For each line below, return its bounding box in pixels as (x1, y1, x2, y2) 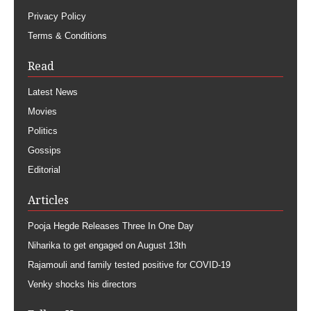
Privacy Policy (28, 11, 86, 22)
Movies (28, 106, 57, 117)
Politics (28, 126, 58, 137)
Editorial (28, 165, 60, 176)
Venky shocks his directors (28, 279, 137, 290)
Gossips (28, 145, 61, 156)
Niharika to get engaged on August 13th (28, 240, 186, 251)
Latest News (28, 87, 78, 98)
